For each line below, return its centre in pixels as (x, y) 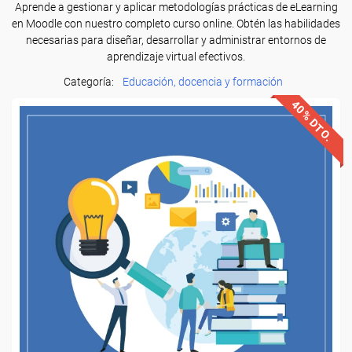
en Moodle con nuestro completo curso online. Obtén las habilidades (176, 24)
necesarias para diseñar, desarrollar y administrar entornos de (176, 40)
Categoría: (90, 82)
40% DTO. (312, 121)
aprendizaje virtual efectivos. (176, 57)
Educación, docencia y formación (202, 82)
